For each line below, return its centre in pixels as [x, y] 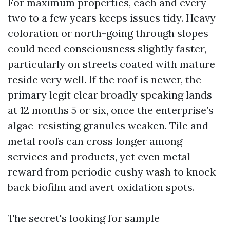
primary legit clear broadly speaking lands [110, 95]
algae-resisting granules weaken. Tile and [108, 126]
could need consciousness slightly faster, [107, 49]
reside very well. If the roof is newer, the [104, 79]
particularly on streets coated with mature [111, 64]
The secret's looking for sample [84, 218]
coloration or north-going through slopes [108, 33]
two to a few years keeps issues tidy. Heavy [112, 18]
